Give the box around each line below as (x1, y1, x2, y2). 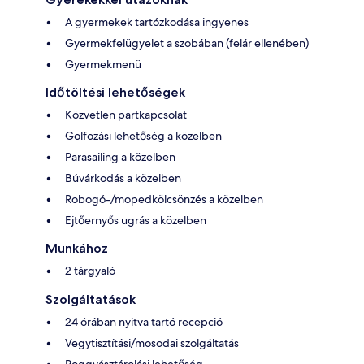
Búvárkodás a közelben (65, 170, 181, 185)
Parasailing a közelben (65, 149, 175, 164)
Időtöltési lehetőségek (45, 84, 185, 100)
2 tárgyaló (65, 262, 115, 278)
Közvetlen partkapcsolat (65, 106, 187, 122)
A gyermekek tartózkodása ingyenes (65, 14, 249, 29)
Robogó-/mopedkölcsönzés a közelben (65, 191, 263, 206)
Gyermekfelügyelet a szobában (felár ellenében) (65, 35, 309, 50)
